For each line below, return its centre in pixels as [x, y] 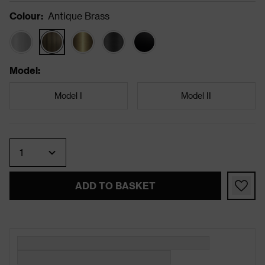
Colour [25, 15]
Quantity [34, 142]
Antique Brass [79, 15]
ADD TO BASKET [115, 185]
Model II [196, 95]
